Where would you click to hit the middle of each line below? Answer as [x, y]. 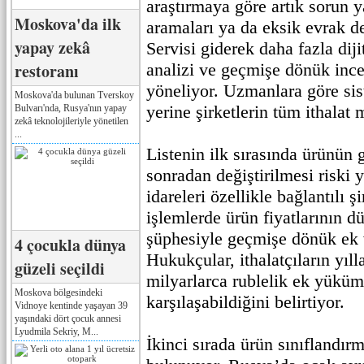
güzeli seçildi [60, 268]
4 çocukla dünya [70, 245]
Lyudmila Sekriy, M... [56, 331]
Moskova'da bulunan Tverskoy [74, 95]
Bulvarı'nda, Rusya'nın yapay [71, 108]
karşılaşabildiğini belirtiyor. [245, 302]
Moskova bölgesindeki [58, 292]
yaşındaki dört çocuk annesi [68, 318]
